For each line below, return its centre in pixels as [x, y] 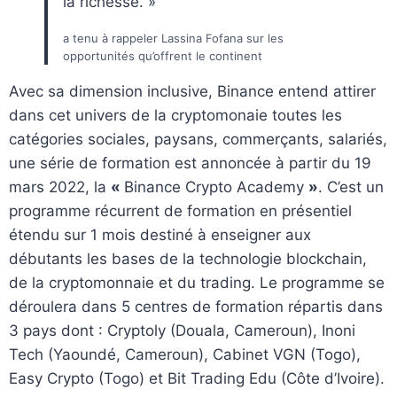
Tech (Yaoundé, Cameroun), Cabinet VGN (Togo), [185, 354]
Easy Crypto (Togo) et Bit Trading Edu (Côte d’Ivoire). [197, 378]
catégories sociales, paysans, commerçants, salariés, [198, 139]
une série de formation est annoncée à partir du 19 [190, 163]
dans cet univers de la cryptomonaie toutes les [175, 115]
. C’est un [351, 187]
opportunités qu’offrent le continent [163, 55]
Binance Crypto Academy [216, 187]
